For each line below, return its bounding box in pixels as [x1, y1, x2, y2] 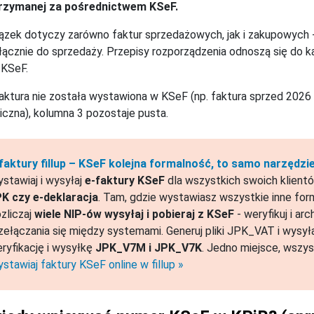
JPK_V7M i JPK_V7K [95, 241, 202, 255]
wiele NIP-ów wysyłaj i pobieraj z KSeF [34, 207, 234, 221]
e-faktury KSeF [85, 174, 165, 188]
